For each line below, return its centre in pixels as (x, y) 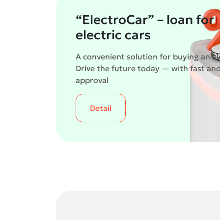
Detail (101, 108)
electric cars (113, 35)
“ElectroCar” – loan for (145, 20)
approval (92, 80)
